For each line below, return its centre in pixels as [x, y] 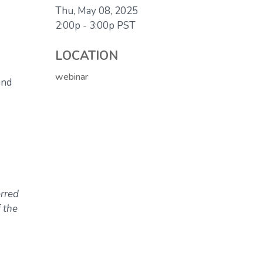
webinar [72, 77]
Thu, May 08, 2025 [97, 11]
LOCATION [87, 56]
